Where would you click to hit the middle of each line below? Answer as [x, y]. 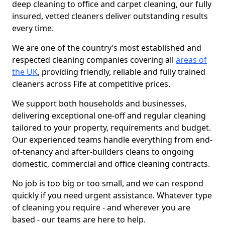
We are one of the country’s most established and [107, 48]
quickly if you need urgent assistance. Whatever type [112, 195]
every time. [33, 28]
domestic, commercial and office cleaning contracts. [111, 164]
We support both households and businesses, [99, 103]
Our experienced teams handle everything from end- [112, 140]
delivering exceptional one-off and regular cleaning [109, 116]
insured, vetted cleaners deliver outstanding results [110, 16]
